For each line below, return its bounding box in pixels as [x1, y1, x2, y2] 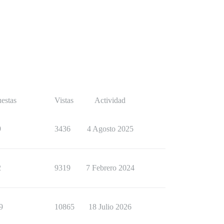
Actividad [94, 96, 125, 104]
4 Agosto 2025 [86, 124, 133, 133]
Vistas [54, 96, 73, 104]
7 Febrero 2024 [85, 163, 134, 172]
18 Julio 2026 [88, 202, 131, 211]
